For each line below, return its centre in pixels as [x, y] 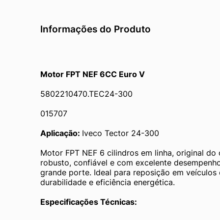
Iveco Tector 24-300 [121, 133]
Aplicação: [61, 133]
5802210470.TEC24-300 [86, 94]
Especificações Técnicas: [89, 202]
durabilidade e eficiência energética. [108, 182]
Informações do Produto [96, 29]
